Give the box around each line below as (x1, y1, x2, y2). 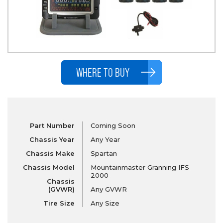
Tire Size (43, 199, 75, 207)
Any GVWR (90, 185, 127, 193)
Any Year (90, 135, 120, 143)
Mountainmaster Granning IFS (90, 163, 189, 171)
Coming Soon (90, 121, 135, 129)
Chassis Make (25, 149, 75, 157)
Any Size (90, 199, 119, 207)
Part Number (29, 121, 75, 129)
